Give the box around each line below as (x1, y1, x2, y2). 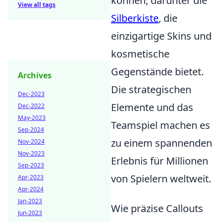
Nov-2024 (18, 137, 45, 146)
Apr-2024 (18, 185, 44, 193)
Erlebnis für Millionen (111, 154, 208, 167)
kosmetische (111, 47, 169, 60)
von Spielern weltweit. (111, 171, 211, 185)
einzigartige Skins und (111, 29, 212, 43)
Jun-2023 (18, 209, 42, 217)
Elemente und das (111, 100, 193, 114)
